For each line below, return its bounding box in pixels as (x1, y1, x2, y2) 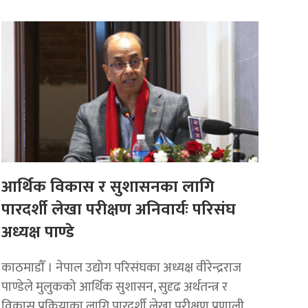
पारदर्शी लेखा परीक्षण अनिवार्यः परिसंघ (1, 195, 236, 223)
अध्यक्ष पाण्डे (1, 218, 75, 246)
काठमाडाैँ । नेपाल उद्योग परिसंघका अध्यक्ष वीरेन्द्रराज (1, 256, 242, 278)
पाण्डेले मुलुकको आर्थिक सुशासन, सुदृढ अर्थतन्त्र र (1, 275, 228, 298)
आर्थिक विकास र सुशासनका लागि (1, 173, 215, 201)
